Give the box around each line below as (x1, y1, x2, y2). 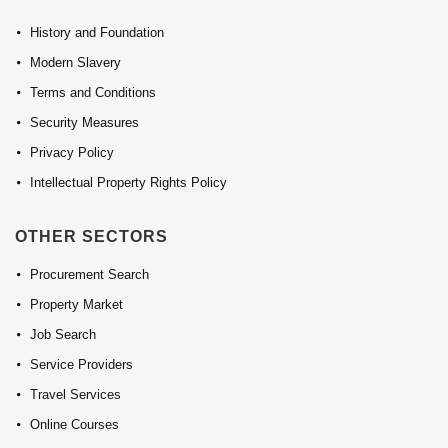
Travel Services (30, 387, 121, 403)
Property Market (30, 297, 123, 313)
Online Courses (30, 417, 119, 433)
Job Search (30, 327, 96, 343)
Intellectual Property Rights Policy (30, 175, 227, 191)
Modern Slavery (30, 55, 121, 71)
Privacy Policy (30, 145, 114, 161)
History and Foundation (30, 25, 164, 41)
